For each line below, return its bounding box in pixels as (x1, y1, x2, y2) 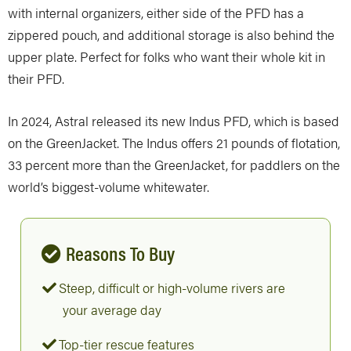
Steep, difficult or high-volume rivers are (59, 277, 285, 297)
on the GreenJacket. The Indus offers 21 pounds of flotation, (8, 132, 340, 152)
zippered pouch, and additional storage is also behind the (8, 24, 335, 44)
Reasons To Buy (66, 238, 175, 266)
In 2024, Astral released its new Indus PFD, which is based (8, 110, 339, 130)
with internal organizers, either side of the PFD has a (8, 2, 304, 22)
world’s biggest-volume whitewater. (8, 176, 209, 196)
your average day (63, 299, 161, 319)
